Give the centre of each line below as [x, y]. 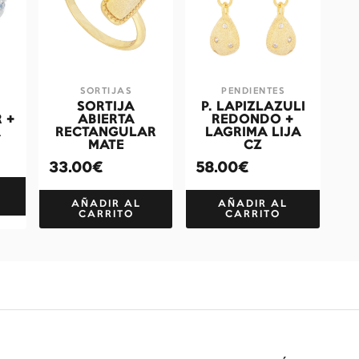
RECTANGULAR [106, 133]
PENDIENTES [253, 91]
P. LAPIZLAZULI [253, 107]
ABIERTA [106, 120]
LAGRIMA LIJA [253, 133]
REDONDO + [253, 120]
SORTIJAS [106, 91]
